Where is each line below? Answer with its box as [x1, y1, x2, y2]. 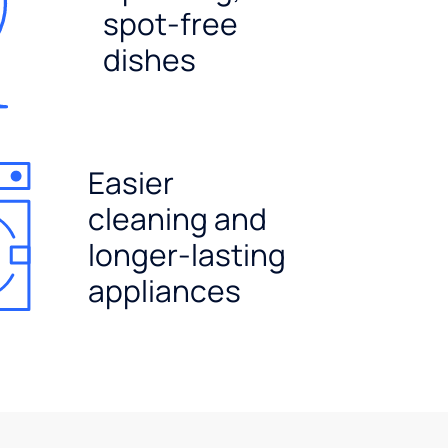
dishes [103, 39, 197, 81]
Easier [88, 161, 175, 203]
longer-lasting [88, 233, 287, 275]
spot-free [103, 3, 239, 45]
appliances [88, 269, 242, 311]
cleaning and [88, 197, 268, 239]
